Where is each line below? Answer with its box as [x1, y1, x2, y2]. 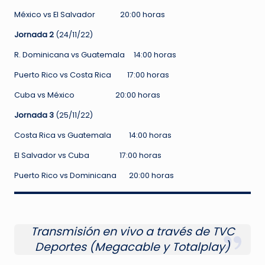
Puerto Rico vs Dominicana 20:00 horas [14, 170, 174, 181]
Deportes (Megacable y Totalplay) [35, 239, 230, 256]
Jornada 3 [14, 110, 56, 121]
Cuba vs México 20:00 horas [14, 90, 160, 101]
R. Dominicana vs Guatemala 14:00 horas [14, 50, 176, 60]
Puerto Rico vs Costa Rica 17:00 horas [14, 70, 169, 80]
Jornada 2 [14, 30, 56, 40]
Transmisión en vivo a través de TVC [30, 224, 235, 240]
